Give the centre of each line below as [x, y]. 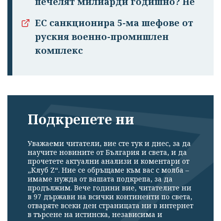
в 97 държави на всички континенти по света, [110, 196]
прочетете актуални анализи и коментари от [109, 161]
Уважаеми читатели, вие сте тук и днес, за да [109, 143]
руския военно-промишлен [102, 37]
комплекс [59, 51]
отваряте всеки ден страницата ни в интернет [110, 205]
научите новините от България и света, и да [107, 152]
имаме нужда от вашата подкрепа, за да [100, 179]
